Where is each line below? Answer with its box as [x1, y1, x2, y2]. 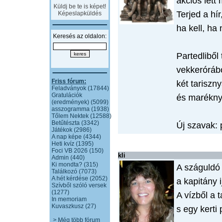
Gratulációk [52, 92, 82, 99]
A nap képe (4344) [52, 133, 101, 140]
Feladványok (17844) [52, 85, 109, 92]
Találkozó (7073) [52, 168, 97, 175]
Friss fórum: [52, 78, 86, 85]
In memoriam [52, 196, 87, 203]
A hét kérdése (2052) [52, 175, 108, 182]
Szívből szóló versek [52, 182, 107, 189]
